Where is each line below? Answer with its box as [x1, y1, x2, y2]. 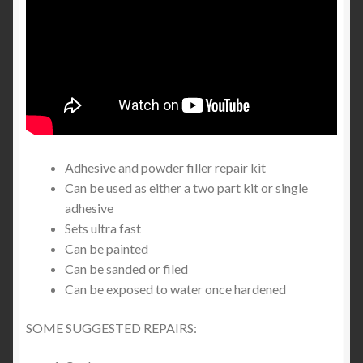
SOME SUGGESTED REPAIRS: [26, 319, 197, 335]
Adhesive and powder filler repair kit [65, 160, 266, 176]
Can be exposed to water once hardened [65, 281, 286, 297]
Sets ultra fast [65, 220, 141, 237]
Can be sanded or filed [65, 261, 188, 277]
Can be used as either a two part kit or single [65, 180, 308, 196]
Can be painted [65, 241, 148, 257]
